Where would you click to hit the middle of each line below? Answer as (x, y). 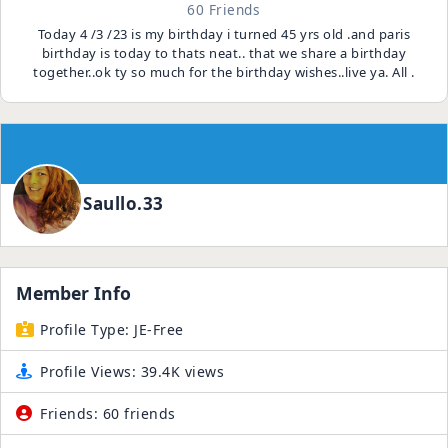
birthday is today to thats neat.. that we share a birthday (224, 53)
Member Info (73, 293)
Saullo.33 (123, 203)
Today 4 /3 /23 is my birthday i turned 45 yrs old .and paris (224, 34)
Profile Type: (85, 329)
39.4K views (180, 371)
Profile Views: (88, 371)
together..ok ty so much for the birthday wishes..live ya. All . (224, 72)
